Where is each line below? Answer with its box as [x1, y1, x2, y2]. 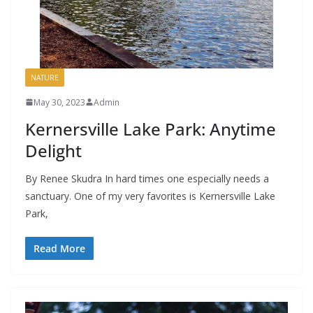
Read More [34, 241, 85, 255]
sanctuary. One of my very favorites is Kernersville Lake [25, 189, 275, 203]
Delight [25, 138, 82, 162]
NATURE [31, 72, 59, 82]
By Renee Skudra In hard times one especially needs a [25, 171, 269, 185]
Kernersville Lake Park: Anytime [25, 117, 276, 140]
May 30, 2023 [34, 96, 85, 108]
